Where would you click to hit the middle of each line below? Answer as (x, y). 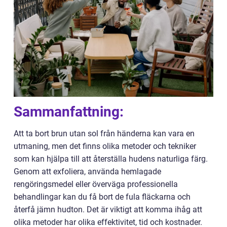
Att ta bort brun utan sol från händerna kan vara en (104, 134)
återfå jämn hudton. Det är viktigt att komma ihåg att (108, 210)
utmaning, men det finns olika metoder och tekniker (105, 146)
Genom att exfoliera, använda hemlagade (87, 172)
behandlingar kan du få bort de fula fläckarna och (102, 197)
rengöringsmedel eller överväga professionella (96, 184)
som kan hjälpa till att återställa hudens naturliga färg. (111, 159)
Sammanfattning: (69, 112)
